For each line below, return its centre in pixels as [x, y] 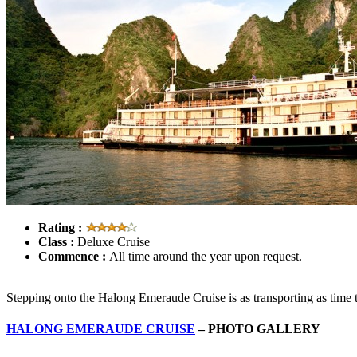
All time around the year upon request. [206, 256]
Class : [56, 241]
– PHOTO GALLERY [258, 329]
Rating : [62, 227]
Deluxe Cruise [112, 241]
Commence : [72, 256]
